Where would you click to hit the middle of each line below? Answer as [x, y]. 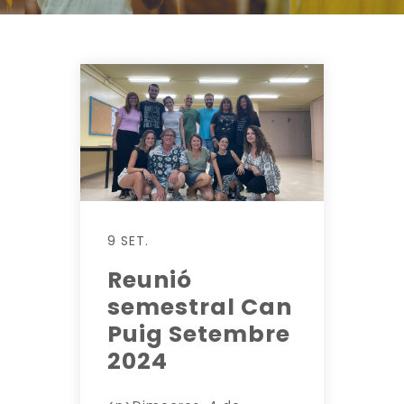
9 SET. [128, 240]
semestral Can [200, 307]
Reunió [150, 280]
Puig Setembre [199, 334]
